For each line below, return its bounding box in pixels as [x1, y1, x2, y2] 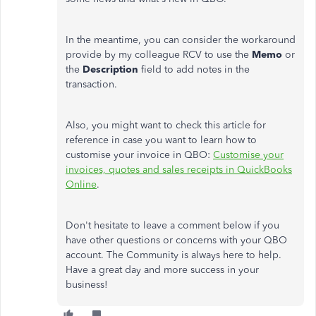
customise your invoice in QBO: [66, 149, 213, 161]
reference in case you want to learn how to [66, 134, 257, 146]
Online [66, 178, 97, 190]
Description [83, 63, 141, 75]
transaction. [66, 78, 117, 90]
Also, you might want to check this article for [66, 119, 266, 131]
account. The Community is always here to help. [66, 249, 281, 261]
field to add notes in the [141, 63, 250, 75]
